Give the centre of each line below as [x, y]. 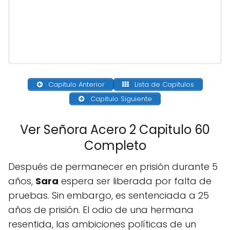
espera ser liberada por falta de [135, 181]
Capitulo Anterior [75, 84]
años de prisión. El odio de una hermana [101, 210]
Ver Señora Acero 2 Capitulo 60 [115, 130]
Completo [115, 146]
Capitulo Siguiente [120, 99]
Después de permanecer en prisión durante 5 [113, 167]
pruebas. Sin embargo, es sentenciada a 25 [109, 196]
